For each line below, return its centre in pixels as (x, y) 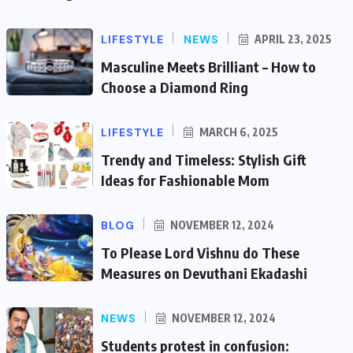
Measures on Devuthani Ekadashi (204, 273)
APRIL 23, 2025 (292, 39)
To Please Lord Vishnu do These (200, 253)
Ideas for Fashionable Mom (185, 180)
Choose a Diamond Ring (175, 87)
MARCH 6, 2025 (238, 132)
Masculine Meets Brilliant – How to (208, 67)
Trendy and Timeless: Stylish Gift (204, 160)
